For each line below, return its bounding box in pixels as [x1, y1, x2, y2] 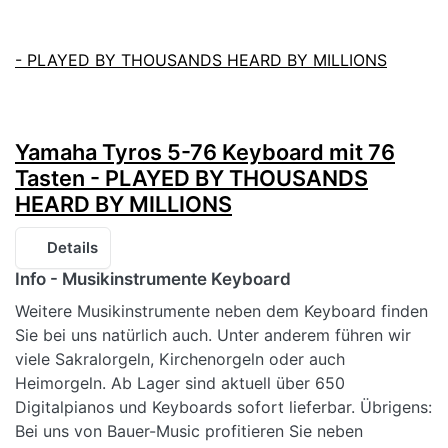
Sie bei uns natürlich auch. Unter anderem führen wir [15, 324, 411, 345]
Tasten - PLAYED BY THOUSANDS [15, 164, 368, 191]
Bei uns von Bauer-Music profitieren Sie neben [15, 420, 363, 441]
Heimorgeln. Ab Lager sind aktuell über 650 [15, 372, 345, 393]
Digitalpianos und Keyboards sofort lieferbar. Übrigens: [15, 396, 432, 417]
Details [46, 237, 98, 257]
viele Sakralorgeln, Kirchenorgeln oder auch [15, 348, 345, 369]
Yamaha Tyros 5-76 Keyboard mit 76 [15, 138, 395, 165]
